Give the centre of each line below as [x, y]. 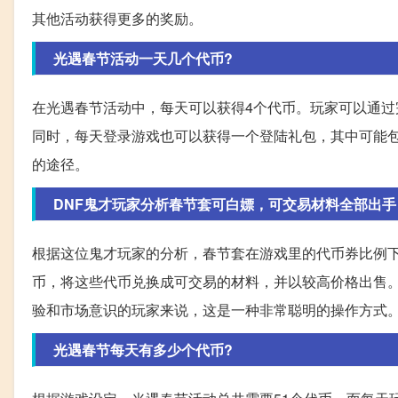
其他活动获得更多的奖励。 [117, 18]
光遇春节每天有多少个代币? [143, 349]
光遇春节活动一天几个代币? [143, 58]
